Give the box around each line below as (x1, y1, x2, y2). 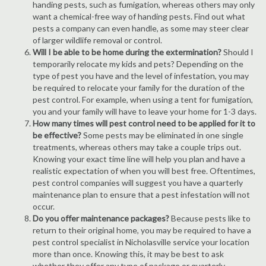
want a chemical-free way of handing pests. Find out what (33, 11, 245, 21)
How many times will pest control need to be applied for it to (33, 118, 255, 128)
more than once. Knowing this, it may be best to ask (33, 249, 224, 259)
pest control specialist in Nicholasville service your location (33, 237, 249, 247)
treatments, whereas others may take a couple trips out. (33, 142, 241, 152)
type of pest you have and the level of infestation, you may (33, 71, 249, 81)
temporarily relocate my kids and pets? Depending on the (33, 59, 243, 69)
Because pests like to (169, 213, 251, 223)
